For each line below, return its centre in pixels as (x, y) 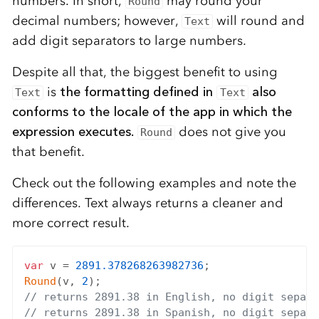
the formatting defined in (138, 92)
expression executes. (73, 132)
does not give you (231, 132)
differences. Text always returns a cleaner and (147, 203)
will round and (259, 21)
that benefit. (48, 152)
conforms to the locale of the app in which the (152, 112)
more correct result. (70, 223)
